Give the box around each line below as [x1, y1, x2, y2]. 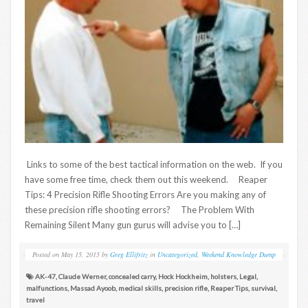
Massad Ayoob [70, 283, 115, 292]
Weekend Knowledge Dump [201, 249, 276, 259]
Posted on [32, 249, 59, 259]
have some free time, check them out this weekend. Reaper [25, 173, 267, 185]
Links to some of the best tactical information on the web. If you [25, 158, 283, 170]
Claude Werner [58, 272, 106, 280]
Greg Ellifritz [110, 249, 148, 259]
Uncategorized [157, 249, 197, 259]
